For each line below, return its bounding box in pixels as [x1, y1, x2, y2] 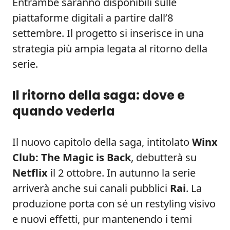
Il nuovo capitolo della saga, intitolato [12, 135, 192, 149]
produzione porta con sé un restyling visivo [12, 197, 216, 210]
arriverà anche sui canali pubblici [12, 181, 170, 195]
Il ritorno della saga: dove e [12, 87, 185, 104]
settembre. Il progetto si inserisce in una [12, 26, 204, 40]
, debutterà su [131, 150, 197, 164]
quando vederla [12, 103, 115, 120]
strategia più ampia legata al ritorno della [12, 42, 207, 55]
